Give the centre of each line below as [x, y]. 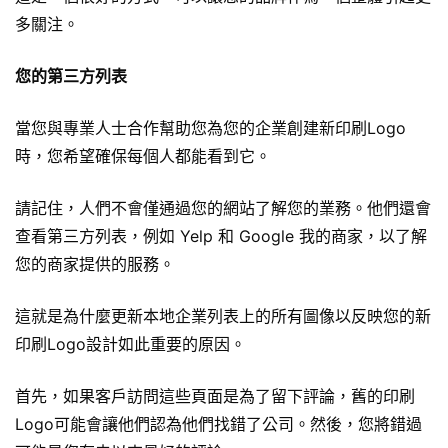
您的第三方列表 [71, 76]
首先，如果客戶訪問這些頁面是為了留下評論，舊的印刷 [215, 396]
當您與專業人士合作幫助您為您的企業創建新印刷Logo [210, 128]
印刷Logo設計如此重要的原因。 [130, 344]
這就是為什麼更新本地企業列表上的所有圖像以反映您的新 [223, 316]
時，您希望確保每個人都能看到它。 [143, 156]
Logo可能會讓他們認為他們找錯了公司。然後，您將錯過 [218, 424]
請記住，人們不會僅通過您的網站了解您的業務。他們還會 [223, 208]
